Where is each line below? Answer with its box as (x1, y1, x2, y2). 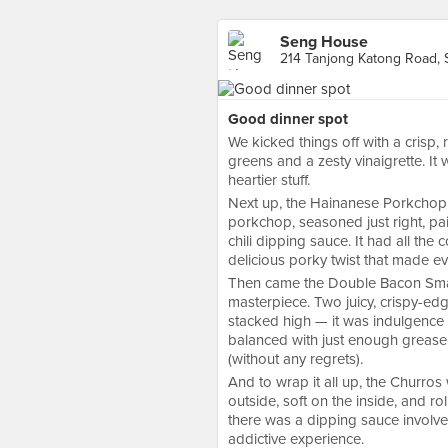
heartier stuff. (228, 171, 310, 189)
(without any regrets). (228, 350, 363, 368)
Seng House (280, 32, 368, 52)
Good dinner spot (228, 110, 348, 128)
